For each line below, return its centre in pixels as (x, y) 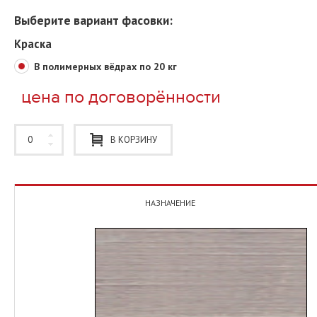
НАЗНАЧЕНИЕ (170, 202)
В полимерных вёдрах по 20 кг (105, 66)
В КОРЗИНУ (133, 139)
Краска (33, 44)
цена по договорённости (121, 97)
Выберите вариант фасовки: (93, 21)
